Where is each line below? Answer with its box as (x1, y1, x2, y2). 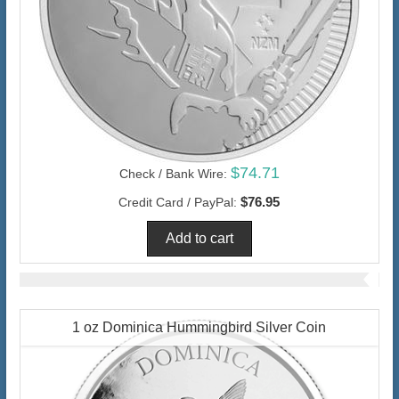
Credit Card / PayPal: (118, 194, 238, 209)
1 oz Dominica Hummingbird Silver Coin (72, 319, 327, 335)
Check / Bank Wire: (118, 166, 227, 181)
